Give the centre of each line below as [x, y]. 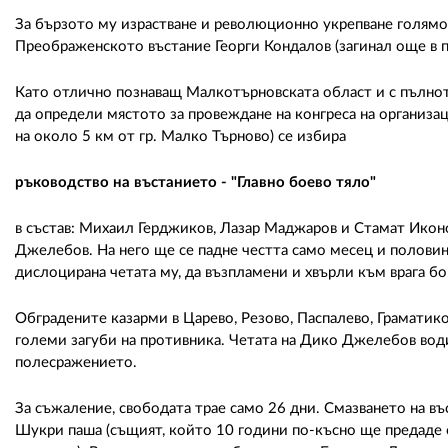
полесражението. [82, 362]
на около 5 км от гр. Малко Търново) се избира [182, 136]
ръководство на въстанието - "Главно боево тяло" [197, 182]
